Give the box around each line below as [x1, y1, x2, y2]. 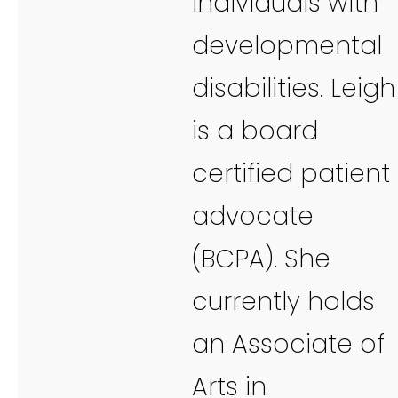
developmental [192, 28, 382, 63]
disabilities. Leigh [192, 70, 395, 106]
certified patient [192, 155, 390, 191]
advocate [192, 198, 314, 234]
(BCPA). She [192, 241, 330, 276]
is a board [192, 113, 318, 148]
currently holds [192, 283, 375, 319]
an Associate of [192, 326, 385, 362]
